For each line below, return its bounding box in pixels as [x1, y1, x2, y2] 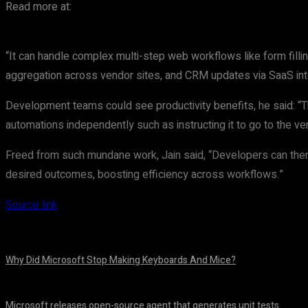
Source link [5, 197, 58, 213]
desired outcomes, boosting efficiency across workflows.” [5, 166, 283, 183]
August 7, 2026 [5, 273, 56, 281]
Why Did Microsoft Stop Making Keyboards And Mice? [5, 253, 236, 267]
